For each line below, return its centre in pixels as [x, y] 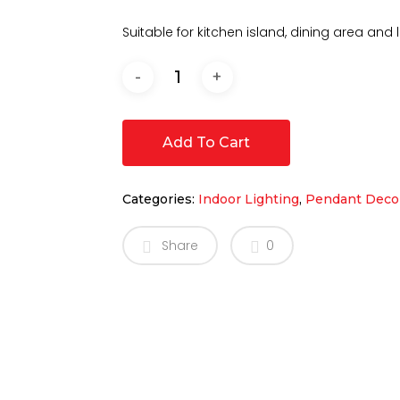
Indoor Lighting [248, 199]
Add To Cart [206, 142]
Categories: [160, 199]
